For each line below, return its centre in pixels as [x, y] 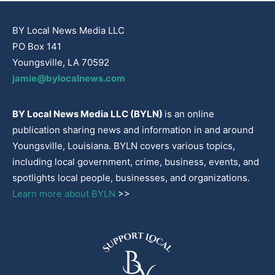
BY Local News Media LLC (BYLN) [88, 114]
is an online [189, 114]
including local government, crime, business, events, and [136, 161]
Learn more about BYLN [64, 193]
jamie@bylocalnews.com [69, 78]
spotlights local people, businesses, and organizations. [131, 177]
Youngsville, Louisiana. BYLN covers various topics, [124, 145]
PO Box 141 [37, 46]
